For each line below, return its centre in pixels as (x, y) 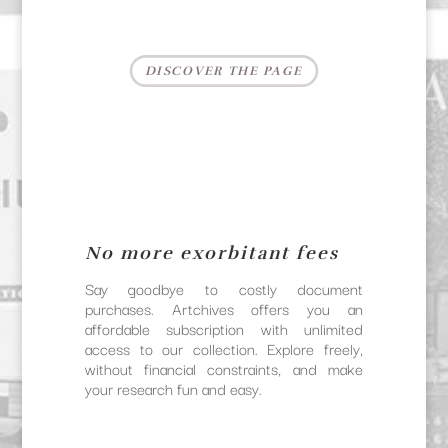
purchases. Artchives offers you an (224, 308)
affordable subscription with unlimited (224, 328)
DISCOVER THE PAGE (224, 72)
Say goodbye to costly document (224, 288)
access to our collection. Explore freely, (224, 348)
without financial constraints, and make (224, 368)
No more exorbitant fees (211, 253)
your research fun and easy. (173, 388)
